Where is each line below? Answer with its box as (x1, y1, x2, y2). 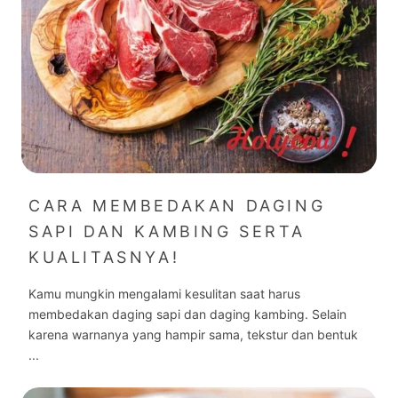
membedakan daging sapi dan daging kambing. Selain (28, 306, 346, 322)
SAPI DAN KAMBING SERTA (28, 221, 306, 241)
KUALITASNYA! (28, 247, 180, 267)
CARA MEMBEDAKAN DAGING (28, 195, 326, 215)
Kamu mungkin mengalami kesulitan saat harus (28, 285, 300, 301)
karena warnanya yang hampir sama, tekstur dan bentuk (28, 326, 358, 342)
